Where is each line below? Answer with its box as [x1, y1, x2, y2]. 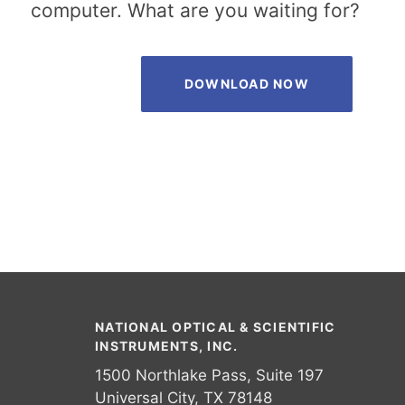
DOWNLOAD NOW [184, 75, 309, 91]
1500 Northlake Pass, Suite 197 [95, 366, 324, 384]
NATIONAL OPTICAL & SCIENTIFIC [95, 319, 336, 334]
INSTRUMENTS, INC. [95, 338, 239, 353]
